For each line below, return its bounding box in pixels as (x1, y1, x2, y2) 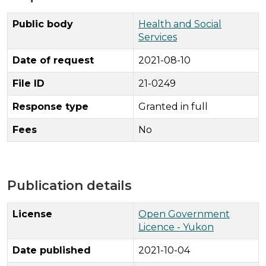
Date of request (12, 54, 94, 66)
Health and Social (138, 18, 221, 30)
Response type (12, 100, 88, 112)
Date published (12, 244, 91, 256)
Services (138, 31, 177, 43)
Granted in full (138, 100, 208, 112)
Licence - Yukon (138, 221, 214, 233)
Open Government (138, 208, 230, 220)
